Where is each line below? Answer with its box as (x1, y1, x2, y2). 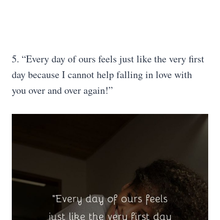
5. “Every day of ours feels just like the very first (12, 52, 204, 65)
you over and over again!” (12, 83, 113, 97)
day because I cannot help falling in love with (12, 68, 192, 81)
